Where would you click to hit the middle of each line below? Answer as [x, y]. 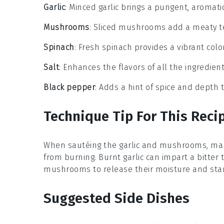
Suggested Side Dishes [116, 198]
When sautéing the [81, 145]
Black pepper [69, 87]
